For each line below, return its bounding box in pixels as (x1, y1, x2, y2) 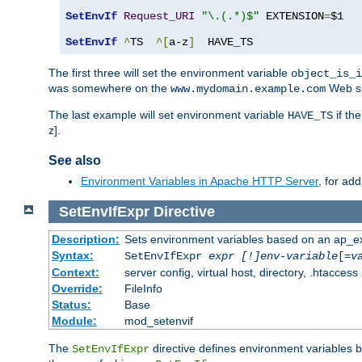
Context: (51, 266, 99, 280)
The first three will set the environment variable (48, 65, 291, 79)
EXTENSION (259, 9, 324, 23)
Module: (51, 314, 97, 328)
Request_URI (124, 9, 195, 23)
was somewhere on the (48, 81, 170, 95)
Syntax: (51, 249, 94, 263)
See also (48, 154, 101, 168)
